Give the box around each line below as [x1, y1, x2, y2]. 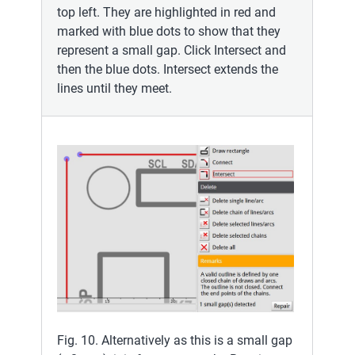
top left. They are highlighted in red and [57, 4, 276, 20]
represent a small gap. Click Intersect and [57, 42, 286, 58]
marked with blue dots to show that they [57, 23, 281, 39]
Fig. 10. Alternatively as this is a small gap [57, 333, 292, 349]
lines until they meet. [57, 80, 172, 96]
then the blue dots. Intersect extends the [57, 61, 278, 77]
